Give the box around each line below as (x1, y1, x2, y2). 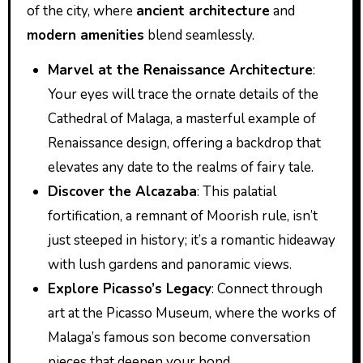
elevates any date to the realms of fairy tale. (47, 158, 314, 177)
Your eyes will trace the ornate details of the (47, 85, 318, 104)
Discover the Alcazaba (47, 182, 197, 201)
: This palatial (196, 182, 276, 201)
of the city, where (26, 2, 136, 20)
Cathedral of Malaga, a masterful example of (47, 109, 316, 128)
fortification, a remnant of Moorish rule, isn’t (47, 207, 318, 225)
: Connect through (211, 280, 322, 298)
